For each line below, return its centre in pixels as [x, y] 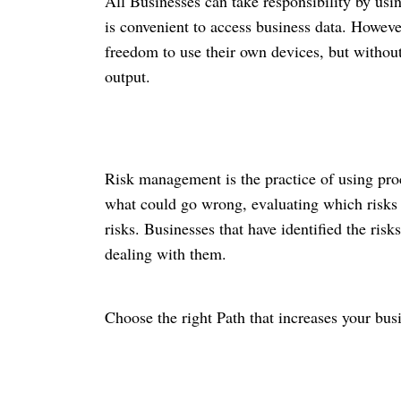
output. [128, 77]
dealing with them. [166, 254]
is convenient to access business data [223, 26]
